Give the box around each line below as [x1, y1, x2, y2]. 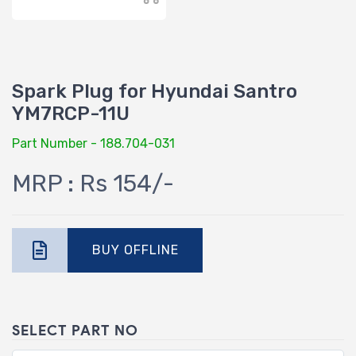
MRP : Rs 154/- [12, 169, 174, 199]
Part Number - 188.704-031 [12, 136, 175, 152]
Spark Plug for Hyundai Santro [12, 80, 297, 103]
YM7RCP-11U [12, 103, 130, 126]
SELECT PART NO [12, 322, 138, 340]
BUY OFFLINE [91, 242, 179, 258]
